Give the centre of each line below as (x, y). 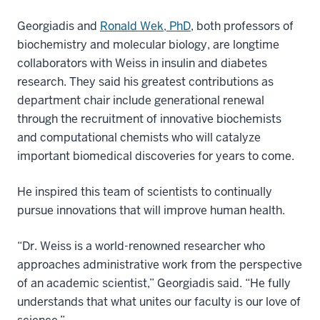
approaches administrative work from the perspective (160, 264)
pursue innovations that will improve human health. (151, 210)
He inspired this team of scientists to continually (145, 191)
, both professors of (242, 26)
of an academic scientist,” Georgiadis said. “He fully (154, 283)
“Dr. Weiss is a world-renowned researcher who (141, 246)
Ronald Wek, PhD (145, 26)
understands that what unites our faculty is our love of (159, 301)
